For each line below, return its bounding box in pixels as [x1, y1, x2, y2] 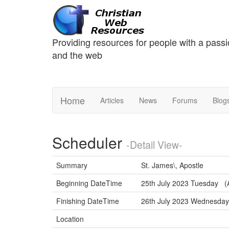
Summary [56, 160, 87, 170]
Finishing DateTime [56, 196, 119, 206]
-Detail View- [126, 138, 182, 152]
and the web [52, 48, 102, 61]
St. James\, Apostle [141, 160, 203, 170]
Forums [172, 95, 197, 105]
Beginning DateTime [56, 178, 122, 188]
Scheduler [52, 131, 126, 153]
